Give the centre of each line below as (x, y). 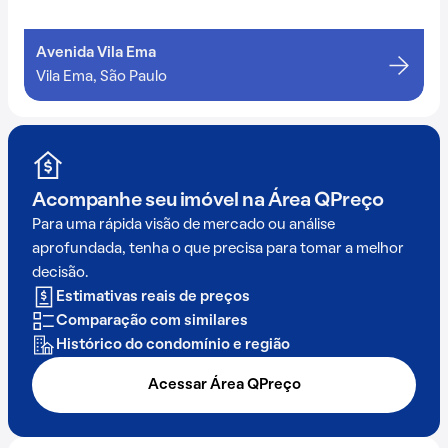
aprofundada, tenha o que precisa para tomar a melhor (218, 248)
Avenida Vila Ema (96, 52)
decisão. (60, 272)
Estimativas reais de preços (153, 296)
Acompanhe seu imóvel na (150, 200)
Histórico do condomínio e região (173, 344)
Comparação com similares (152, 320)
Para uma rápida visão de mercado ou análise (183, 224)
